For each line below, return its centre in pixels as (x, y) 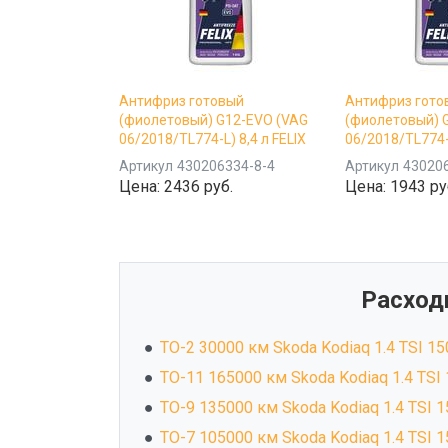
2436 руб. (198, 186)
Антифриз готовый (181, 100)
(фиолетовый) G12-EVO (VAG (213, 119)
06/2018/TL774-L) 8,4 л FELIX (212, 138)
